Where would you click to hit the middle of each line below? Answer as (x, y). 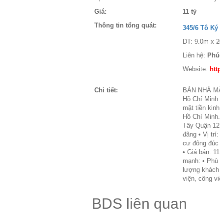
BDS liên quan (139, 204)
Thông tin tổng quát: (125, 25)
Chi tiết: (106, 90)
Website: (196, 69)
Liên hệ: (195, 55)
